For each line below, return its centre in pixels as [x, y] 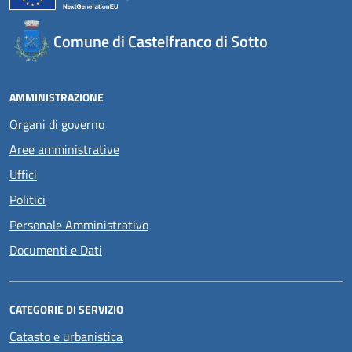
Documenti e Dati [56, 250]
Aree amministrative [64, 149]
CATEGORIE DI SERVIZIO [66, 309]
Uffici [23, 174]
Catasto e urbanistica [66, 336]
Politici [27, 200]
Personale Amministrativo [79, 225]
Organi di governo [57, 124]
